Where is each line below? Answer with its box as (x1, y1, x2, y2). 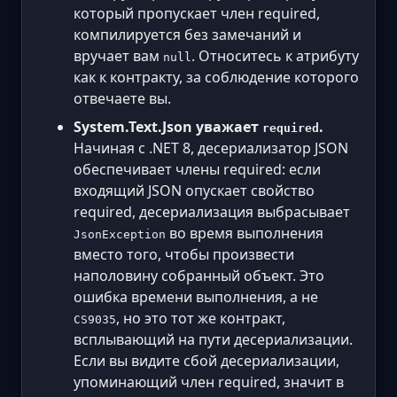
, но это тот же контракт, (116, 307, 285, 328)
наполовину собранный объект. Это (74, 265, 324, 285)
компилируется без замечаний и (74, 24, 301, 44)
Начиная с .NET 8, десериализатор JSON (74, 137, 348, 158)
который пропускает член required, (74, 3, 320, 23)
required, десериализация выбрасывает (74, 201, 350, 222)
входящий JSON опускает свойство (74, 180, 315, 200)
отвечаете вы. (74, 88, 171, 108)
